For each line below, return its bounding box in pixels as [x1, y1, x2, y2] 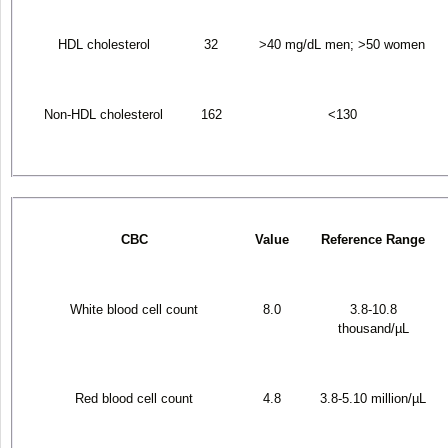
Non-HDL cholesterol [44, 106, 163, 122]
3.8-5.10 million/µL [320, 390, 426, 406]
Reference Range [321, 231, 425, 247]
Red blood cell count [75, 390, 193, 406]
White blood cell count [70, 301, 198, 317]
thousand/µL [337, 320, 409, 336]
